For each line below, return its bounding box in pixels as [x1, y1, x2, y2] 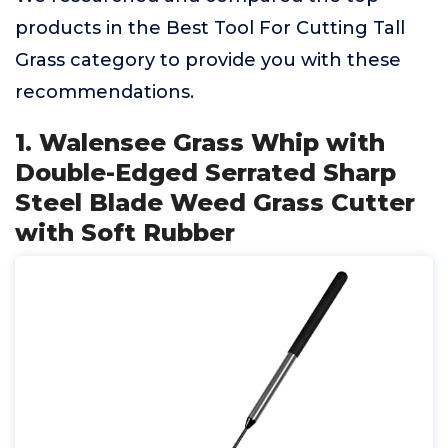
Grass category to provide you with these [15, 49, 401, 71]
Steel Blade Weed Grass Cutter [15, 188, 415, 217]
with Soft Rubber [15, 218, 235, 247]
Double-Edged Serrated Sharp [15, 158, 396, 187]
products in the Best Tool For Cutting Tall [15, 17, 405, 39]
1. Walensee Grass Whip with [15, 128, 385, 157]
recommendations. [15, 81, 194, 103]
